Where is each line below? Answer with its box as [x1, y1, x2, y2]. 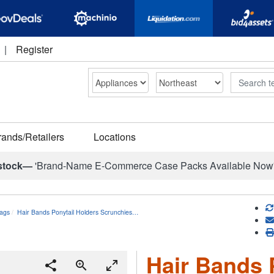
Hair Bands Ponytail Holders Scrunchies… [17, 207, 139, 217]
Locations [94, 130, 136, 144]
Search [230, 72, 259, 84]
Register [16, 42, 53, 56]
